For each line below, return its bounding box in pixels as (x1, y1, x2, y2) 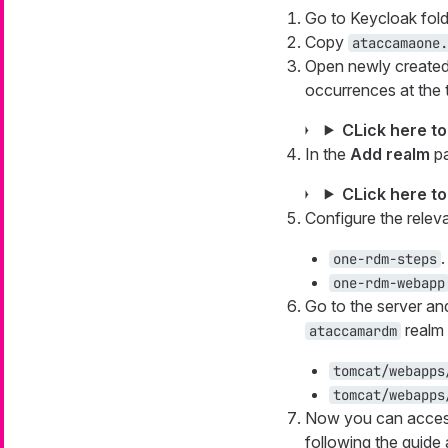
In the (304, 143, 350, 164)
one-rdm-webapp (332, 273, 445, 292)
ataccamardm (308, 321, 397, 340)
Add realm (349, 143, 430, 164)
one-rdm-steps (332, 249, 437, 268)
